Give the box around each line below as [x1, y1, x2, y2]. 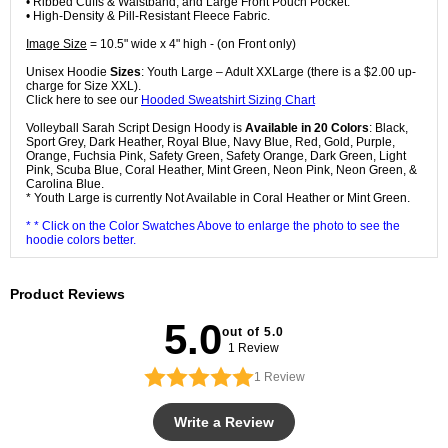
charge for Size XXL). [26, 79, 141, 94]
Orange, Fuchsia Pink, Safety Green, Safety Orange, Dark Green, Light [26, 149, 406, 164]
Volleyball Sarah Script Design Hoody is [26, 121, 245, 136]
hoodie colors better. [26, 233, 136, 248]
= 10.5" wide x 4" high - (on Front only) [87, 37, 296, 52]
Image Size [26, 37, 87, 52]
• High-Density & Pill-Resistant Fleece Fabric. [26, 9, 270, 24]
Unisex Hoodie [26, 65, 110, 80]
